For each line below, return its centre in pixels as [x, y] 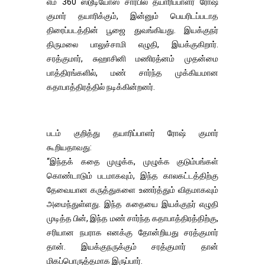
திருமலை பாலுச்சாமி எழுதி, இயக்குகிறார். [132, 44]
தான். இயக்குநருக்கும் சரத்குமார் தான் [132, 246]
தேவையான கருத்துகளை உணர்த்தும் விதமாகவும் [132, 190]
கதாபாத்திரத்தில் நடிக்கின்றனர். [101, 87]
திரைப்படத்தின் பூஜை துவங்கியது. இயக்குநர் [132, 30]
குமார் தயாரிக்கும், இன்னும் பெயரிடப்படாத [132, 16]
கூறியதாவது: [69, 147]
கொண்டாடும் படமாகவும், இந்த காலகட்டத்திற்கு [132, 175]
